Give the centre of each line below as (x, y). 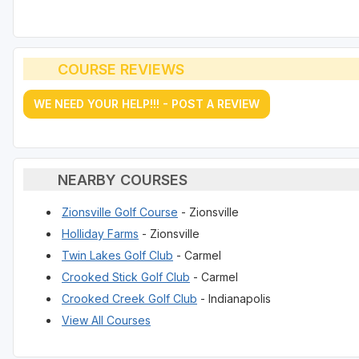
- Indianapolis (234, 299)
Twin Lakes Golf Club (117, 256)
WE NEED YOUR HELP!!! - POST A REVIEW (147, 104)
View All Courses (106, 321)
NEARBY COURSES (122, 179)
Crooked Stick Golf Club (126, 277)
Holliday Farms (100, 234)
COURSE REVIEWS (121, 69)
